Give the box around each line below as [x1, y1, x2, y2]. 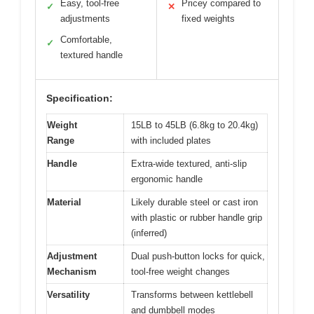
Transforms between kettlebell [131, 289, 253, 301]
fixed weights [182, 13, 235, 25]
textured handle [60, 50, 123, 61]
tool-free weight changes [131, 266, 230, 278]
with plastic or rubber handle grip [131, 212, 262, 224]
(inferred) [131, 228, 167, 239]
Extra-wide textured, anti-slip [131, 158, 247, 170]
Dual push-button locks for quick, [131, 251, 265, 262]
